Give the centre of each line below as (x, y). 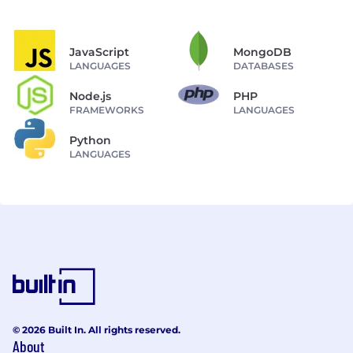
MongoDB (262, 52)
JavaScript (99, 52)
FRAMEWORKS (107, 110)
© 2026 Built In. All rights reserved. (97, 329)
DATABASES (264, 65)
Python (90, 140)
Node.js (90, 96)
